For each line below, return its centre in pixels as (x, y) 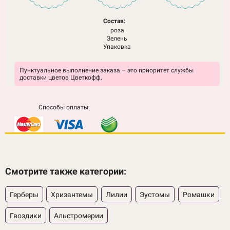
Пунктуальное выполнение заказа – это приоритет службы (107, 70)
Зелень (117, 38)
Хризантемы (72, 194)
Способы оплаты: (64, 107)
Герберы (24, 194)
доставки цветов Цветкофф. (61, 77)
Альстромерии (79, 215)
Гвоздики (26, 215)
